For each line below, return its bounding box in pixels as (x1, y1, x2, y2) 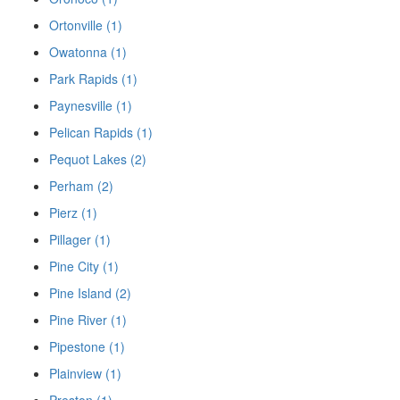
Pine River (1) (49, 310, 127, 329)
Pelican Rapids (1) (49, 122, 153, 141)
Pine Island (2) (49, 283, 131, 302)
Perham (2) (49, 176, 113, 195)
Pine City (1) (49, 256, 119, 275)
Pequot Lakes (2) (49, 149, 146, 168)
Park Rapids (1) (49, 69, 137, 87)
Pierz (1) (49, 203, 97, 221)
